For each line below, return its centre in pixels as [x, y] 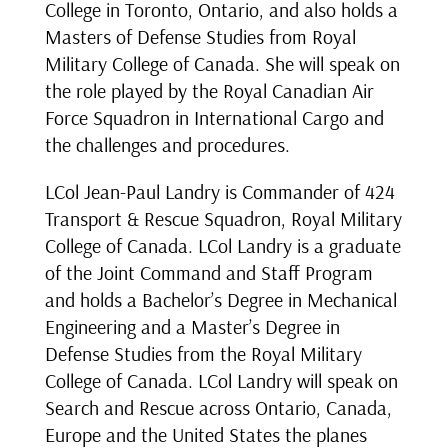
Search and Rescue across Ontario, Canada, [218, 408]
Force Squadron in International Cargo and [214, 118]
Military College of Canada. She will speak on [222, 64]
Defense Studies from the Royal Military [203, 354]
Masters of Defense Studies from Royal [200, 37]
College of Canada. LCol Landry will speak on [221, 381]
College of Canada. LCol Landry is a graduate [222, 246]
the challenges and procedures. [167, 145]
